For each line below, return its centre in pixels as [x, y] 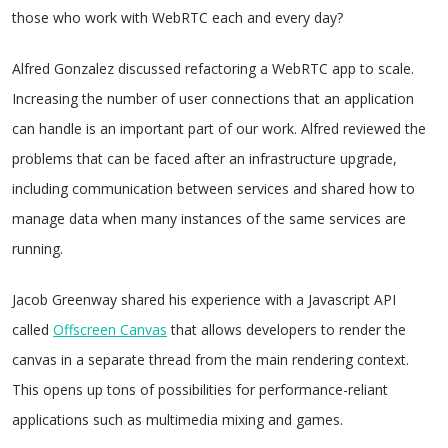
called [32, 329]
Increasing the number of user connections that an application [213, 98]
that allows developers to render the [286, 329]
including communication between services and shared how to [213, 188]
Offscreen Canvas [110, 329]
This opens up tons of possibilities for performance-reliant [200, 389]
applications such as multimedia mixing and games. [177, 419]
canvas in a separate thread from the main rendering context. [210, 359]
